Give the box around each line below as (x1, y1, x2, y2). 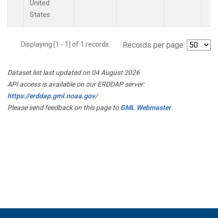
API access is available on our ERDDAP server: (7, 80, 145, 88)
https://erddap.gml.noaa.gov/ (7, 91, 97, 100)
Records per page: (123, 40, 185, 50)
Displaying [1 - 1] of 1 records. (21, 40, 116, 48)
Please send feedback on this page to (7, 103, 120, 111)
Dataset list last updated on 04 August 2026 (7, 68, 140, 76)
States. (30, 10, 52, 19)
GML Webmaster (120, 103, 171, 111)
